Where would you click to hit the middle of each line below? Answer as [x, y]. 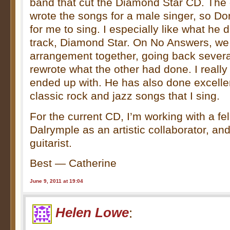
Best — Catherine [73, 163]
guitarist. [51, 143]
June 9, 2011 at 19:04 [57, 181]
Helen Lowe [92, 213]
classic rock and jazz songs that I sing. [125, 96]
